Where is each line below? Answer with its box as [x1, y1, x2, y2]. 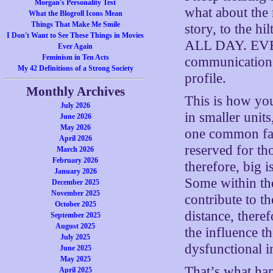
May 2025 [60, 255, 91, 263]
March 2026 [57, 145, 94, 154]
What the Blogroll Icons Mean [28, 9, 122, 18]
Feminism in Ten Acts [41, 53, 109, 62]
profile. [185, 71, 227, 86]
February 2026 [52, 156, 99, 165]
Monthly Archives [26, 84, 125, 99]
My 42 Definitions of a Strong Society [17, 64, 133, 73]
